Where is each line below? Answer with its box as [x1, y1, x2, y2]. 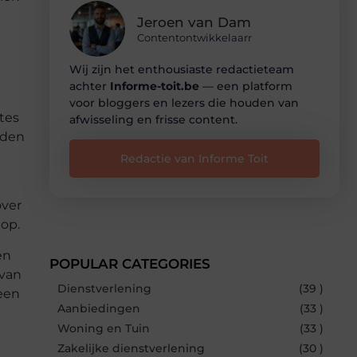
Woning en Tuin [57, 320, 150, 335]
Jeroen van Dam [137, 14, 251, 30]
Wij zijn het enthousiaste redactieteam [69, 61, 294, 76]
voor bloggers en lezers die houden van [69, 95, 299, 110]
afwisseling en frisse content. [69, 112, 237, 127]
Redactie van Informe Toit [120, 151, 269, 166]
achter [69, 78, 110, 93]
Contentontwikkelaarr [137, 30, 252, 44]
